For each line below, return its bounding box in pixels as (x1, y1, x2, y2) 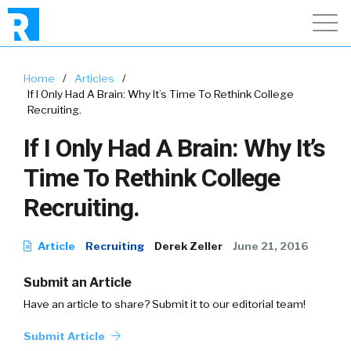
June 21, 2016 (233, 240, 309, 252)
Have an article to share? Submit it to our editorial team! (24, 298, 306, 310)
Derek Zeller (154, 240, 223, 252)
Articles (74, 72, 114, 85)
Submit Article (24, 330, 107, 342)
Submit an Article (24, 275, 132, 290)
